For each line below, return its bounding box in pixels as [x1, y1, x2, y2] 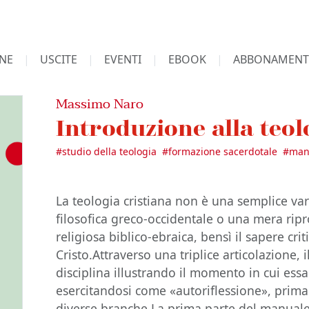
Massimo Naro [56, 92, 144, 115]
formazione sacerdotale [168, 145, 278, 158]
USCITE [39, 52, 77, 67]
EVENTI [103, 52, 141, 67]
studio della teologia [62, 145, 157, 158]
